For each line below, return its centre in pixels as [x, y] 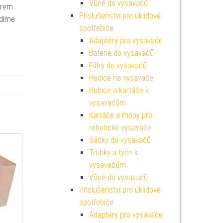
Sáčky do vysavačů [120, 140]
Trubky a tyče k [113, 153]
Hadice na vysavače [121, 78]
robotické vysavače [120, 128]
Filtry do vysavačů [118, 65]
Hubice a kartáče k [119, 90]
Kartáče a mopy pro [120, 115]
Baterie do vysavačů [121, 53]
